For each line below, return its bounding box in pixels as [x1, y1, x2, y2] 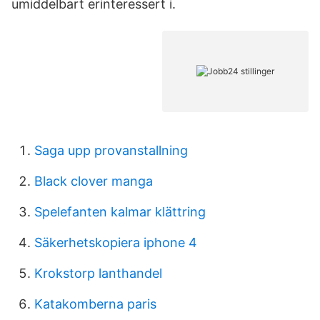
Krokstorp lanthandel [34, 266, 162, 281]
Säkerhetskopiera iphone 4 [34, 235, 197, 250]
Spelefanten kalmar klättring [34, 204, 206, 219]
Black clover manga [34, 174, 153, 189]
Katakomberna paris [34, 296, 156, 311]
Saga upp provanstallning [34, 143, 188, 158]
